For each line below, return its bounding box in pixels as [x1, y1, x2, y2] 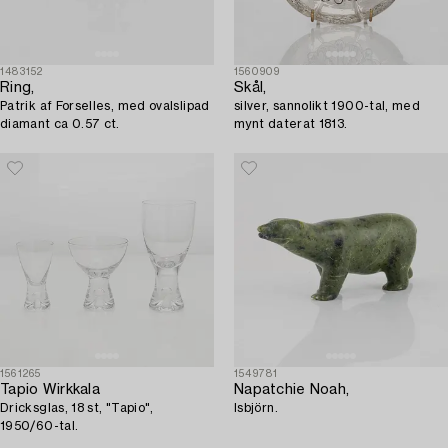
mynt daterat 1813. [234, 118, 348, 131]
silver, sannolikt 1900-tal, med [234, 100, 421, 113]
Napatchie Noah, [234, 383, 350, 398]
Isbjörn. [234, 402, 278, 415]
